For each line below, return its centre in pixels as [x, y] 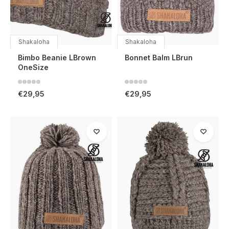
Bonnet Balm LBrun [159, 57]
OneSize [33, 67]
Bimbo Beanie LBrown [57, 57]
